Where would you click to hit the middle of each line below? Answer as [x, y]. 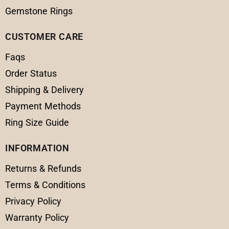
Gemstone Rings [39, 11]
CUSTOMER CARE [44, 37]
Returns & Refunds [43, 169]
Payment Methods [43, 106]
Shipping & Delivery [44, 90]
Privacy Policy [33, 201]
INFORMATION [37, 148]
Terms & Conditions [45, 185]
